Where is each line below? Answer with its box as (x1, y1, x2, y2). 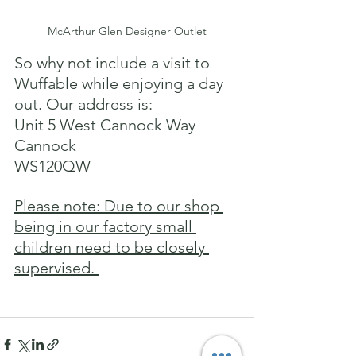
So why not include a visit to (14, 53, 214, 73)
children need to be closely (14, 238, 209, 257)
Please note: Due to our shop (14, 196, 223, 216)
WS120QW (14, 157, 91, 176)
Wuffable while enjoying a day (14, 74, 227, 94)
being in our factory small (14, 217, 196, 237)
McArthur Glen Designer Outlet (48, 24, 207, 39)
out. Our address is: (14, 95, 157, 114)
